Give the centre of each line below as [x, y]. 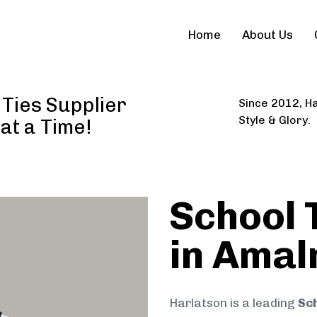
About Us [268, 35]
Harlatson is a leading [234, 303]
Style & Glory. [274, 120]
